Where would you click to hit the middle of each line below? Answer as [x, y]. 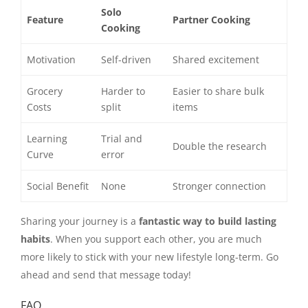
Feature [45, 20]
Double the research [220, 146]
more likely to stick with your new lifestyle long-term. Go [150, 257]
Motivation [52, 60]
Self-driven [126, 60]
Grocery [45, 91]
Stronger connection [220, 186]
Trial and [122, 139]
